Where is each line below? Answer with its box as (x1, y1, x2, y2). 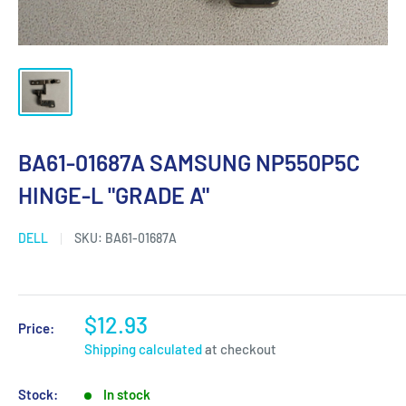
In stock (103, 386, 150, 403)
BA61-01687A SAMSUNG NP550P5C (18, 149, 360, 177)
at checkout (202, 341, 276, 358)
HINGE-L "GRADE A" (18, 181, 209, 209)
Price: (18, 320, 54, 337)
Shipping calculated (84, 341, 202, 358)
